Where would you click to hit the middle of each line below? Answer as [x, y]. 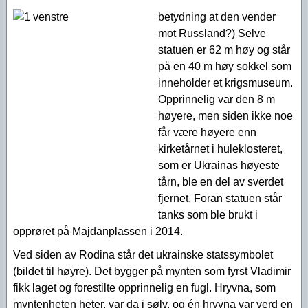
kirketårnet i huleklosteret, [220, 149]
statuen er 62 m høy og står [224, 50]
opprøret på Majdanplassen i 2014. [98, 231]
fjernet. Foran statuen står [220, 198]
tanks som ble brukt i [208, 215]
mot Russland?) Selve [212, 33]
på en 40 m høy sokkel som [225, 66]
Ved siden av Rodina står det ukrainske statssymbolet [143, 255]
